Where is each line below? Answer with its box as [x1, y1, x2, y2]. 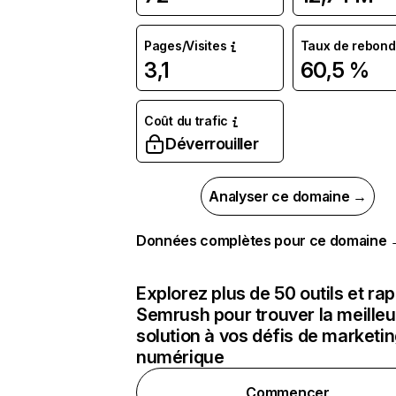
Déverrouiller [165, 134, 259, 153]
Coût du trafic [144, 113, 229, 128]
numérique [136, 346, 225, 368]
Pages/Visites [144, 38, 227, 53]
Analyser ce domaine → [209, 187, 367, 205]
